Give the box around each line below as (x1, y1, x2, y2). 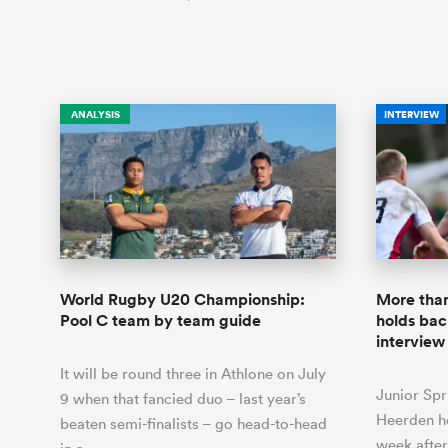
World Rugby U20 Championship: (60, 288, 305, 310)
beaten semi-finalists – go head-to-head (60, 413, 327, 433)
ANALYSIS (70, 106, 120, 122)
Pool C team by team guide (60, 309, 261, 331)
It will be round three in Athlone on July (60, 363, 326, 383)
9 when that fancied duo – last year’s (60, 388, 306, 408)
